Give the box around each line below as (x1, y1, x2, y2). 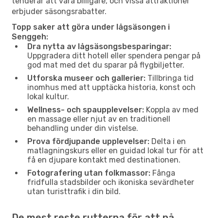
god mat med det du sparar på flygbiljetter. (27, 60, 184, 70)
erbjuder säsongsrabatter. (12, 6, 107, 16)
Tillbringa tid (145, 73, 194, 83)
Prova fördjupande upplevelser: (27, 136, 149, 146)
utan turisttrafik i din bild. (27, 186, 121, 196)
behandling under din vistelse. (27, 123, 138, 133)
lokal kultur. (27, 91, 69, 101)
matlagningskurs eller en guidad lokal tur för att (27, 145, 203, 155)
